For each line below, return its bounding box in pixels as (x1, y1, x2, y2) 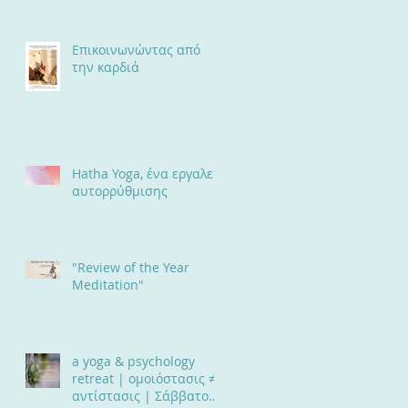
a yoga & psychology (72, 352, 195, 370)
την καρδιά (72, 58, 139, 76)
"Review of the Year (72, 259, 189, 276)
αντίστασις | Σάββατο (72, 387, 209, 404)
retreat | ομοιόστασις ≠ (72, 370, 216, 387)
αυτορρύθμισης (72, 182, 168, 199)
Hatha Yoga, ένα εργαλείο (72, 165, 225, 182)
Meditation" (72, 276, 144, 293)
